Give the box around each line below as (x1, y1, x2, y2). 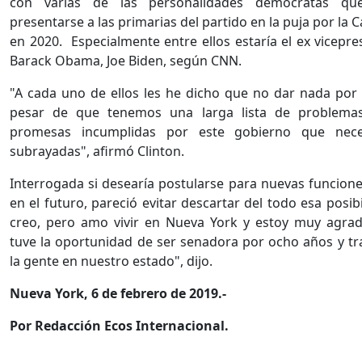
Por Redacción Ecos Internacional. (10, 317, 229, 335)
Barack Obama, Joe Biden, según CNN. (10, 52, 242, 70)
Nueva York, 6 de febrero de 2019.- (10, 284, 226, 303)
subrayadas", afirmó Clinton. (10, 142, 184, 161)
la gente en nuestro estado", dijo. (10, 252, 213, 271)
